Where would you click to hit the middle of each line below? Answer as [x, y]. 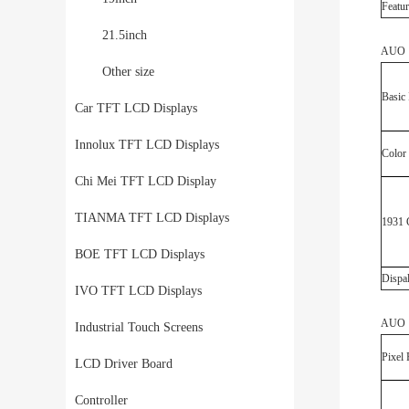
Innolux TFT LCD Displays [147, 145]
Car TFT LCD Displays [136, 108]
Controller [101, 400]
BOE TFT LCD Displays [140, 254]
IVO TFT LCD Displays [138, 291]
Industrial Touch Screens [139, 327]
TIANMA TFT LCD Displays [152, 218]
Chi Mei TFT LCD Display [146, 181]
